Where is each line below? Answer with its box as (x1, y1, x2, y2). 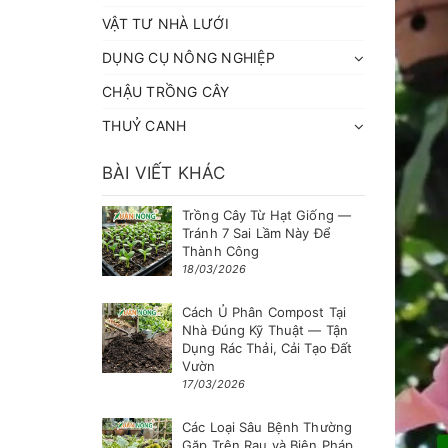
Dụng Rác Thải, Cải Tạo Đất (182, 340, 353, 356)
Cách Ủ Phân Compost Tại (182, 304, 346, 320)
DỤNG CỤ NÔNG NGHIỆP (102, 49, 275, 66)
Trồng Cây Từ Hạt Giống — (182, 207, 352, 223)
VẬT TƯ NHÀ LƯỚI (102, 15, 229, 32)
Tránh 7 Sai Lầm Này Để (182, 225, 331, 241)
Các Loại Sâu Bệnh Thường (182, 419, 353, 435)
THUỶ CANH (102, 117, 187, 134)
